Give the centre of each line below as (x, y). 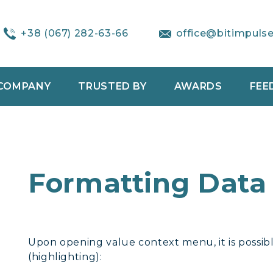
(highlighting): (65, 257)
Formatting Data (147, 183)
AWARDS (198, 86)
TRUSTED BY (112, 86)
